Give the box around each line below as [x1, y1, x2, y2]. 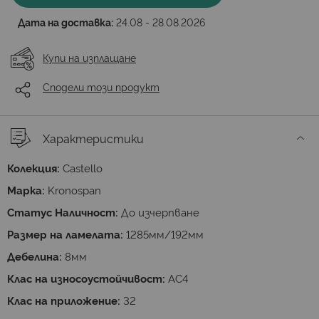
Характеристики [43, 130, 144, 146]
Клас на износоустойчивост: [7, 271, 165, 286]
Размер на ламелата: [7, 226, 123, 241]
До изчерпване [121, 204, 199, 219]
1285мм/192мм [126, 226, 204, 241]
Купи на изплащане [43, 51, 136, 64]
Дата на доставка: [18, 15, 113, 28]
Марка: [7, 182, 45, 197]
